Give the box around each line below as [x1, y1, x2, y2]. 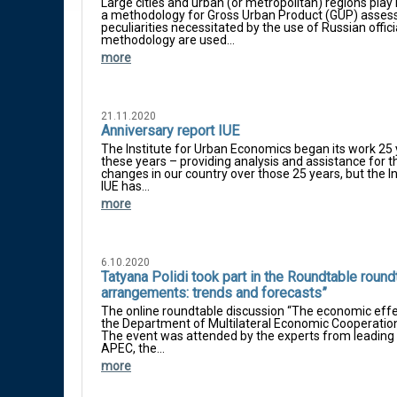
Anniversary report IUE [101, 122, 239, 139]
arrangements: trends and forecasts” [101, 284, 327, 301]
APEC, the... [101, 341, 165, 355]
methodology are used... [101, 33, 235, 47]
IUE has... [101, 179, 150, 193]
